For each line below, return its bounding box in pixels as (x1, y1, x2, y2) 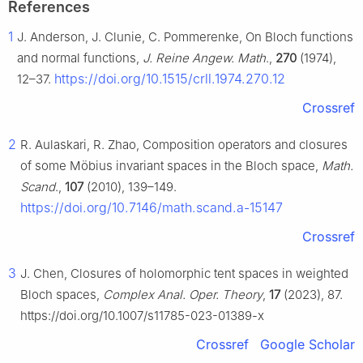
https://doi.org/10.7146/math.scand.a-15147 (20, 199, 283, 216)
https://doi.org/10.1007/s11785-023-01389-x (20, 308, 264, 324)
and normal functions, (17, 50, 143, 66)
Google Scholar (260, 336, 355, 353)
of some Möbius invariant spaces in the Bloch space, (20, 158, 322, 174)
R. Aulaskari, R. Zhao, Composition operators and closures (20, 137, 348, 153)
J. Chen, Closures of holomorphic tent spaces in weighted (20, 266, 348, 282)
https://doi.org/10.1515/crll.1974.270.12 (54, 70, 285, 88)
